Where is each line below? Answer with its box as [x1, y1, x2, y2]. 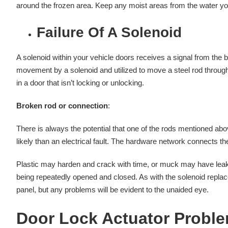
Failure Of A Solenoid [36, 24, 182, 41]
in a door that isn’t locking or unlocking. [16, 78, 144, 88]
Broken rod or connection [16, 101, 108, 110]
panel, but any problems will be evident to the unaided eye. [16, 185, 209, 194]
